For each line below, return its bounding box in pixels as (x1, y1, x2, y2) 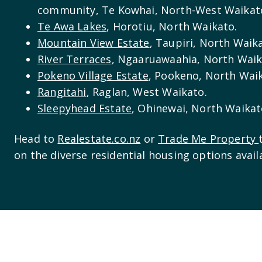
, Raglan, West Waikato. (86, 85, 207, 99)
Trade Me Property (158, 132, 259, 146)
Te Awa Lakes (37, 19, 107, 34)
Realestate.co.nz (57, 132, 141, 146)
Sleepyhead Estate (37, 101, 132, 116)
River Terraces (37, 52, 112, 67)
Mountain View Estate (37, 36, 150, 50)
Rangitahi (37, 85, 87, 99)
